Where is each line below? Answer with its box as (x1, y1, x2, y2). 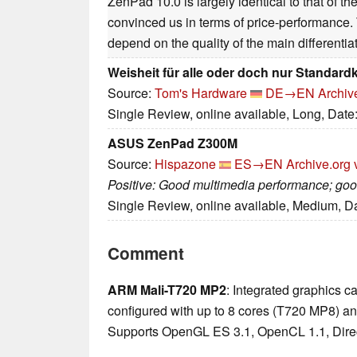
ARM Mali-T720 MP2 (108, 280, 226, 300)
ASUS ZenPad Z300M (108, 134, 237, 153)
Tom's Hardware (155, 84, 247, 103)
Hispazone (155, 155, 216, 174)
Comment (108, 241, 184, 265)
